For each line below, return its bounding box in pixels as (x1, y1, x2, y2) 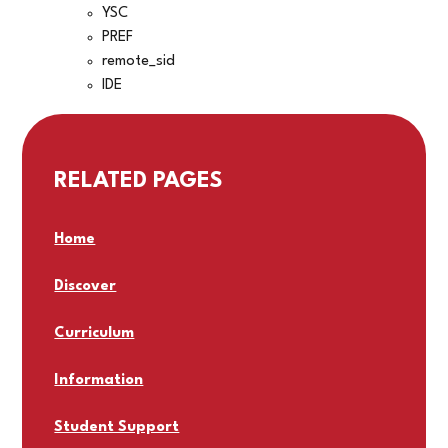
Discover (54, 279, 117, 295)
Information (54, 373, 144, 389)
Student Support (54, 420, 180, 436)
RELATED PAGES (54, 170, 224, 193)
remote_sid (102, 54, 176, 70)
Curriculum (54, 326, 135, 342)
